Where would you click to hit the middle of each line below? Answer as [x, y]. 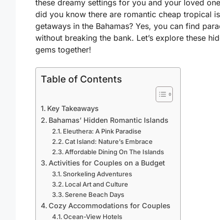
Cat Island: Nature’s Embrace [109, 141]
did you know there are [80, 14]
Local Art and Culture [97, 184]
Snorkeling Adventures [98, 174]
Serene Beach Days [95, 194]
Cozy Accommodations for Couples [109, 205]
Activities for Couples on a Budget [107, 163]
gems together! [63, 49]
